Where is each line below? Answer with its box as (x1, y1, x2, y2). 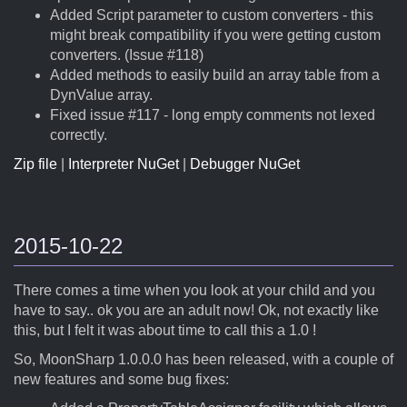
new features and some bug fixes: (14, 372, 229, 387)
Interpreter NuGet (68, 156, 179, 172)
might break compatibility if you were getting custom (50, 27, 381, 43)
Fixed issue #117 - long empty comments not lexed (50, 107, 375, 123)
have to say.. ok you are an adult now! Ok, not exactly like (14, 303, 379, 318)
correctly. (50, 127, 107, 143)
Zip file (14, 156, 57, 172)
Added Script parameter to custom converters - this (50, 7, 373, 23)
